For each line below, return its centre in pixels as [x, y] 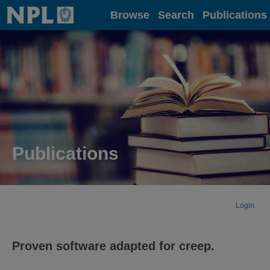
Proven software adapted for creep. [113, 246]
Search [176, 15]
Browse [130, 15]
